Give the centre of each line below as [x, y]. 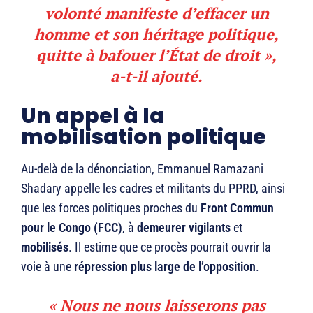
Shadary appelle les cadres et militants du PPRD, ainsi [153, 189]
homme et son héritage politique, [156, 34]
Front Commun [237, 208]
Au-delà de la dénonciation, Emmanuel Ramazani [142, 169]
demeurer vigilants [184, 228]
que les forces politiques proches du [111, 208]
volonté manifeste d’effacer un [156, 13]
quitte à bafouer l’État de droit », [156, 55]
